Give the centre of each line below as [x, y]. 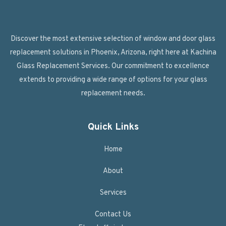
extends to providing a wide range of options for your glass [113, 80]
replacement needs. [113, 94]
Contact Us [113, 214]
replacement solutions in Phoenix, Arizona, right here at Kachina [113, 53]
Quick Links [113, 127]
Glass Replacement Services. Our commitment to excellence [113, 67]
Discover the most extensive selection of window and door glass [113, 39]
